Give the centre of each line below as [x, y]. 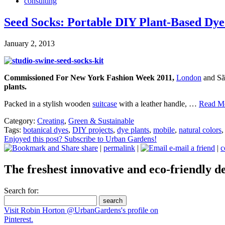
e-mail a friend [191, 148]
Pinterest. [19, 219]
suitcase [105, 104]
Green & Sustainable [101, 121]
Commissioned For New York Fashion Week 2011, [90, 78]
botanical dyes [46, 130]
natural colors [200, 130]
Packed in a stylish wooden [48, 104]
